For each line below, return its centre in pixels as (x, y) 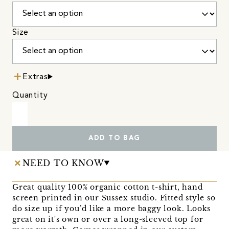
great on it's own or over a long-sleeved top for (108, 219)
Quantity (30, 95)
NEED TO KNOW (63, 163)
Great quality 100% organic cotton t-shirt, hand (108, 187)
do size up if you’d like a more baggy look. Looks (112, 208)
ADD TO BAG (114, 138)
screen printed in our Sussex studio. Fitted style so (114, 198)
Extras (35, 77)
